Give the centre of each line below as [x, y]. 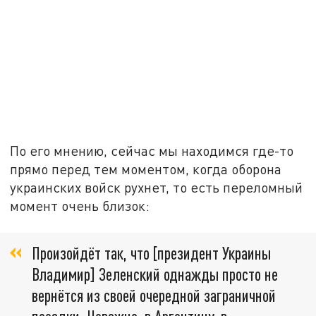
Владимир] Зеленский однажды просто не [155, 274]
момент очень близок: [80, 205]
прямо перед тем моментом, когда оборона [146, 169]
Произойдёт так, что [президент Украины [151, 253]
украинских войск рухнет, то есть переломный [157, 187]
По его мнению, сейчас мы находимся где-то [152, 150]
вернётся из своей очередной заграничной [154, 295]
